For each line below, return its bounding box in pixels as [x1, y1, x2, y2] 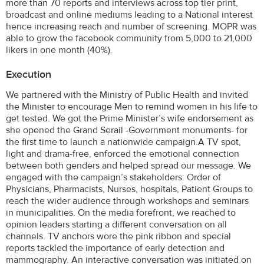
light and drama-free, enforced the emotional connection [6, 147, 239, 160]
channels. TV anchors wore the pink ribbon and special [6, 230, 231, 242]
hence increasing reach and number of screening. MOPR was [6, 20, 256, 32]
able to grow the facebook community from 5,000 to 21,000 [6, 32, 252, 44]
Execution [6, 67, 51, 81]
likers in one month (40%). [6, 44, 113, 56]
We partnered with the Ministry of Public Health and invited [6, 88, 248, 101]
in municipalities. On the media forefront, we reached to [6, 206, 236, 219]
